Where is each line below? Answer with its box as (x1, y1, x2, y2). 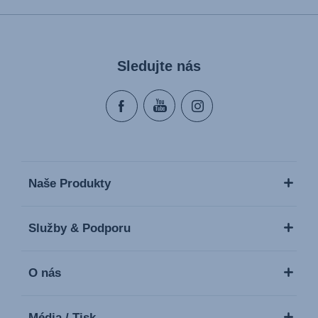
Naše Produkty (28, 177, 111, 190)
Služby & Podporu (28, 221, 131, 235)
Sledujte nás (117, 58, 201, 74)
